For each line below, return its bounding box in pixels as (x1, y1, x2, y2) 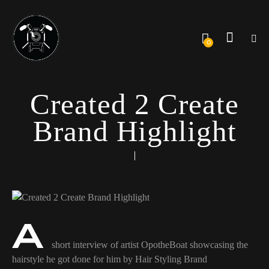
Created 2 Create (30, 88, 239, 121)
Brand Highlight (32, 115, 237, 148)
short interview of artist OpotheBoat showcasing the (49, 240, 248, 250)
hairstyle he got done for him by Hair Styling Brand (12, 254, 207, 265)
